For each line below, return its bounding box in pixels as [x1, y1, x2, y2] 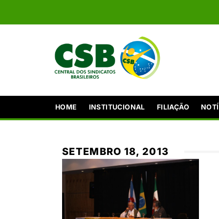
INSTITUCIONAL [88, 102, 145, 111]
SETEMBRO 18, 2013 [62, 145, 169, 157]
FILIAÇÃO [156, 102, 190, 111]
